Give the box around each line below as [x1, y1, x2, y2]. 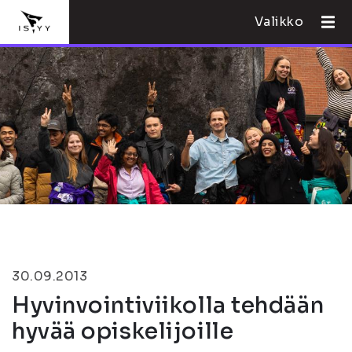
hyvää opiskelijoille [12, 317, 234, 345]
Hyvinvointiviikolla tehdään [12, 291, 324, 319]
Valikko [254, 13, 304, 30]
